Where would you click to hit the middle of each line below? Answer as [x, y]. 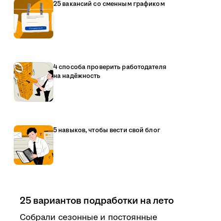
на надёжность [77, 76]
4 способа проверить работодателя [110, 67]
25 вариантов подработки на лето [97, 201]
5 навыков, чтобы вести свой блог [107, 130]
